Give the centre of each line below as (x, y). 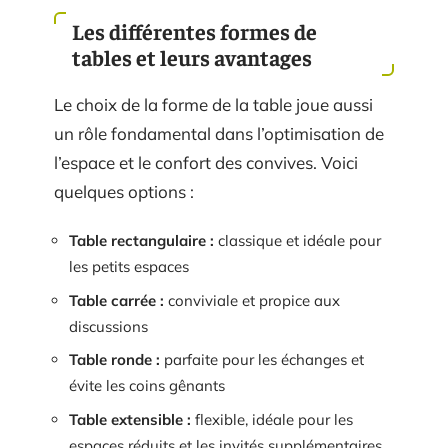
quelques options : (124, 191)
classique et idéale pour (297, 240)
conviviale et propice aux (252, 300)
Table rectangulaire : (141, 240)
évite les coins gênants (147, 385)
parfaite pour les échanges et (262, 359)
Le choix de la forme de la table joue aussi (213, 104)
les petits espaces (129, 266)
